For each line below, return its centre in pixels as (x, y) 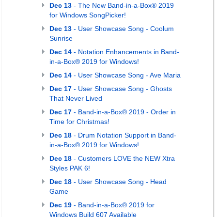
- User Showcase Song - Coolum (123, 29)
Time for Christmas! (79, 122)
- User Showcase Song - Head (119, 182)
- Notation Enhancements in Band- (125, 52)
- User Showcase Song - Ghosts (122, 89)
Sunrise (61, 38)
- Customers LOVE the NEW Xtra (123, 158)
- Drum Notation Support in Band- (124, 135)
